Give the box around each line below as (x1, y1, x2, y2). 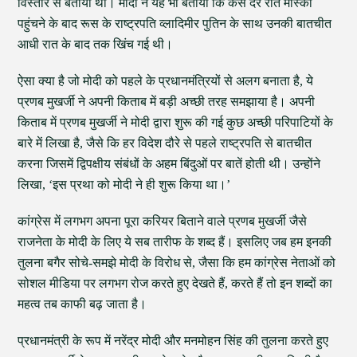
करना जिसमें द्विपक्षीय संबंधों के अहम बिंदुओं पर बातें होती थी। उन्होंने (18, 157, 321, 171)
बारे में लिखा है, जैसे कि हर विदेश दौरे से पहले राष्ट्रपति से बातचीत (18, 136, 312, 150)
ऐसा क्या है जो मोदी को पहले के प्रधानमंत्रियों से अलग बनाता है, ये (18, 74, 314, 88)
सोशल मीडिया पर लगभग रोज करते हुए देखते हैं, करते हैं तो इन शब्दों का (18, 277, 333, 290)
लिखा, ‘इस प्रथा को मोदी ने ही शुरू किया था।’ (18, 178, 231, 191)
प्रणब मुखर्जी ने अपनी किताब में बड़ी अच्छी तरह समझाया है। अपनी (18, 95, 316, 108)
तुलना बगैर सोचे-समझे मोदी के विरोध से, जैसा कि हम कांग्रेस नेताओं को (18, 256, 336, 269)
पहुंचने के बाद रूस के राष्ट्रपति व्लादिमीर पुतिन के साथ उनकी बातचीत (18, 17, 332, 30)
